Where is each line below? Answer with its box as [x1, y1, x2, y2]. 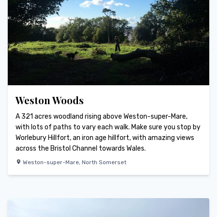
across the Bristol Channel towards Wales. [15, 144, 146, 153]
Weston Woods [15, 93, 84, 107]
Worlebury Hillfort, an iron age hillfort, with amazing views [15, 134, 194, 142]
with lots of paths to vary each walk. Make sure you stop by [15, 123, 201, 132]
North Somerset [82, 159, 126, 166]
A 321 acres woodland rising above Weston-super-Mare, [15, 112, 187, 121]
